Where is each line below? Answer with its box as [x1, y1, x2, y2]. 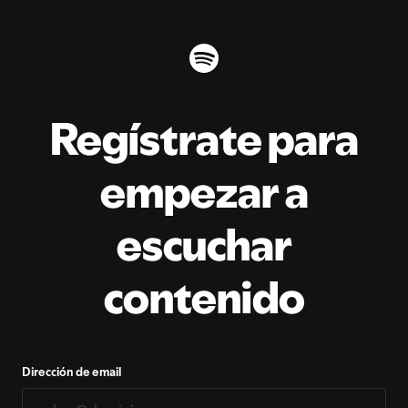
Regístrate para [49, 112, 359, 166]
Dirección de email [22, 362, 121, 380]
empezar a [99, 165, 309, 219]
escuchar [116, 218, 292, 271]
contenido [103, 270, 305, 324]
